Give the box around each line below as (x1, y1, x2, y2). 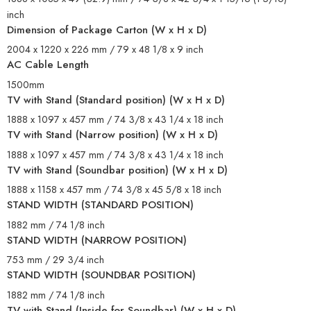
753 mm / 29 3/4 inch (7, 252, 104, 267)
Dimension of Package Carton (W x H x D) (7, 22, 207, 37)
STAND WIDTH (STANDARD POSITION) (7, 197, 194, 213)
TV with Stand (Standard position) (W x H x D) (7, 92, 225, 108)
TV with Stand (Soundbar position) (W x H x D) (7, 162, 228, 178)
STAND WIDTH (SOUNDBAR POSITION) (7, 267, 196, 283)
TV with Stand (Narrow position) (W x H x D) (7, 127, 218, 143)
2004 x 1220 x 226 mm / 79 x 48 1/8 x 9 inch (7, 42, 203, 57)
